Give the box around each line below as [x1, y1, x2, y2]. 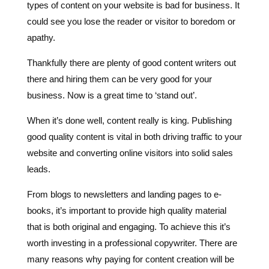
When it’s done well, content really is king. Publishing [26, 71, 232, 82]
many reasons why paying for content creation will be [26, 210, 234, 220]
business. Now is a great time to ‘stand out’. [26, 46, 197, 56]
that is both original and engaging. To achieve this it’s [26, 177, 231, 188]
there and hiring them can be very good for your [26, 29, 212, 40]
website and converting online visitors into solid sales [26, 103, 233, 114]
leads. [26, 119, 50, 130]
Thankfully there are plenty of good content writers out [26, 13, 236, 24]
